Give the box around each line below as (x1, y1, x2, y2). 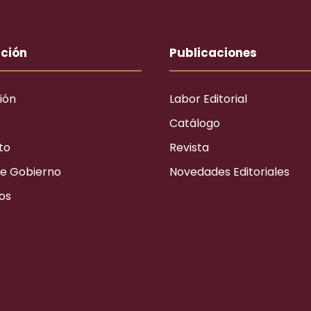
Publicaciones (169, 44, 257, 61)
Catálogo (169, 115, 220, 131)
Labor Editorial (169, 91, 247, 107)
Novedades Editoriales (169, 164, 289, 180)
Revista (169, 140, 209, 155)
